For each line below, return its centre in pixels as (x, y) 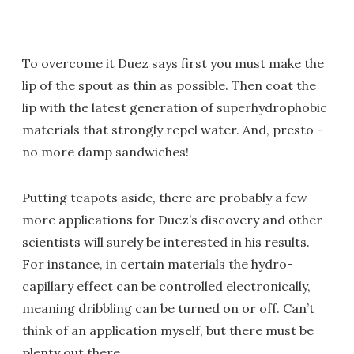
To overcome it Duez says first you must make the (173, 63)
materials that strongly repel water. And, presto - (173, 130)
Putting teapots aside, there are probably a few (165, 198)
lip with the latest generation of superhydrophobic (175, 107)
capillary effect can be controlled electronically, (166, 286)
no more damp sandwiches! (105, 152)
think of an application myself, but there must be (168, 330)
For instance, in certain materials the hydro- (158, 264)
